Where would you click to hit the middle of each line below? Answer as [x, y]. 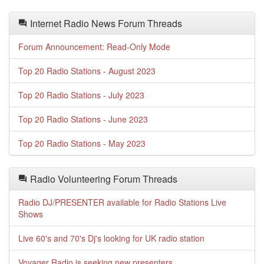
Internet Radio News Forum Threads [105, 23]
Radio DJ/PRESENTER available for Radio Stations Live [122, 202]
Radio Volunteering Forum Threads [103, 179]
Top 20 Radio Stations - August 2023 [87, 71]
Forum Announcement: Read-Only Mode [94, 47]
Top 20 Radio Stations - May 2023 [82, 143]
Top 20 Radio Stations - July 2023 [81, 95]
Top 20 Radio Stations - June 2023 [83, 119]
